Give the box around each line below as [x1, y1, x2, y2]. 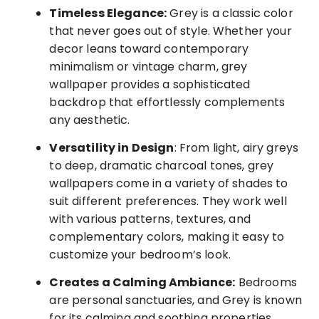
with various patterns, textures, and [49, 210, 251, 227]
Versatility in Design [49, 139, 174, 156]
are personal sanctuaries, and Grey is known [49, 291, 302, 308]
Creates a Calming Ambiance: [49, 273, 236, 291]
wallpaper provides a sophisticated [49, 75, 251, 93]
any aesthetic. [49, 111, 130, 128]
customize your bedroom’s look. [49, 246, 231, 263]
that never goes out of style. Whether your [49, 22, 292, 39]
